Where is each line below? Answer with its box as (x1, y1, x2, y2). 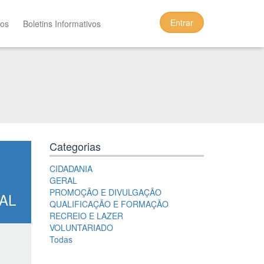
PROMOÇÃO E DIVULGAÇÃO (49, 186, 161, 198)
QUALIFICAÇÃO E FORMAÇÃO (49, 198, 169, 210)
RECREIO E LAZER (49, 210, 123, 222)
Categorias (49, 138, 101, 154)
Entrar (170, 16, 193, 28)
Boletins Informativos (23, 18, 101, 29)
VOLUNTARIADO (49, 222, 113, 233)
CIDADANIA (49, 163, 93, 174)
